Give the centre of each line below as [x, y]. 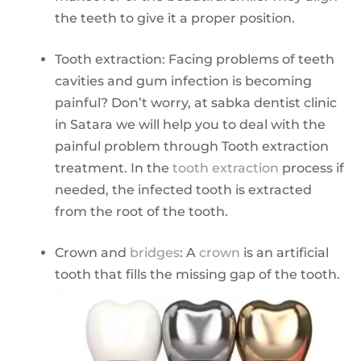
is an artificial [284, 252]
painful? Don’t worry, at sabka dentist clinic [196, 102]
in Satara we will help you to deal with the [190, 124]
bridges [155, 252]
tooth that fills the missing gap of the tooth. [197, 274]
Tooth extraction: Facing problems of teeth [195, 59]
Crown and [92, 252]
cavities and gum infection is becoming [183, 81]
